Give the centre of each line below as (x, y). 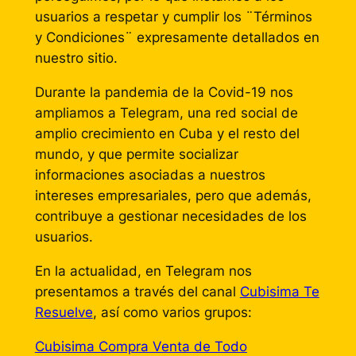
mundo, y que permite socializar (136, 155)
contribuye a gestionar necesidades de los (170, 217)
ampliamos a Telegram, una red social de (166, 113)
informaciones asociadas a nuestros (150, 175)
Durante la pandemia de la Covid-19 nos (164, 93)
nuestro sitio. (76, 58)
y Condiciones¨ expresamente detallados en (177, 38)
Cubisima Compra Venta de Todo (141, 346)
